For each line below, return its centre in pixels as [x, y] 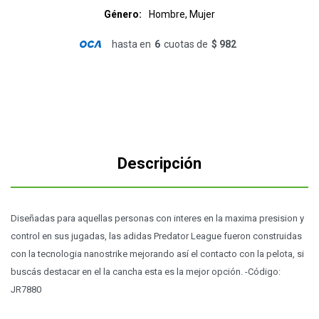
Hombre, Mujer [182, 14]
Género [121, 14]
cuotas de [185, 44]
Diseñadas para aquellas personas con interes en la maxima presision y [157, 218]
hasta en [131, 44]
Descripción [159, 163]
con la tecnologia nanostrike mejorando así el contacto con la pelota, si [157, 254]
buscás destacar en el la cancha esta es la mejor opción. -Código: [146, 272]
